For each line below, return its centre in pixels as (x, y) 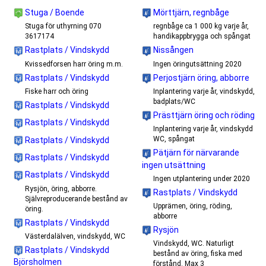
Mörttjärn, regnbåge (190, 12)
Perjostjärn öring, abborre (200, 77)
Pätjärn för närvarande (195, 153)
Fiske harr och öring (57, 91)
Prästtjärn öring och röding (203, 115)
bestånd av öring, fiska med (198, 254)
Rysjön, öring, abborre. (61, 189)
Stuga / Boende (54, 12)
